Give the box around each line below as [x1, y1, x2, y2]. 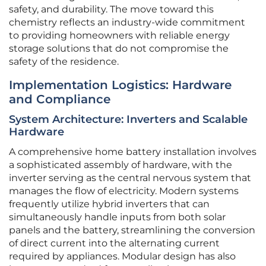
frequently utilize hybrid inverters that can [9, 198, 210, 210]
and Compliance [9, 92, 110, 107]
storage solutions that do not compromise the [9, 43, 229, 55]
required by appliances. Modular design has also [9, 251, 236, 262]
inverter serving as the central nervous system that [9, 172, 251, 184]
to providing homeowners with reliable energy [9, 30, 230, 42]
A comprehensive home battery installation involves [9, 146, 256, 158]
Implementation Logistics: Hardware [9, 78, 232, 93]
